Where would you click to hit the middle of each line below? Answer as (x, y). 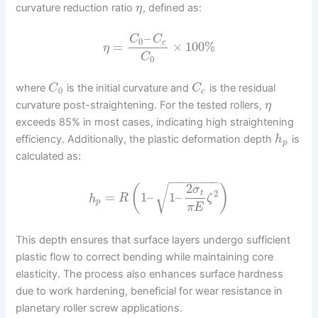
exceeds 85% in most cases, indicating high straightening (155, 122)
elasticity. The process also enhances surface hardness (150, 274)
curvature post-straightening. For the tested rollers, (141, 105)
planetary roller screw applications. (99, 308)
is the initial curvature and (127, 88)
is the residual (241, 88)
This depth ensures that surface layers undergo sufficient (153, 240)
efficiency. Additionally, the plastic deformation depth (146, 139)
